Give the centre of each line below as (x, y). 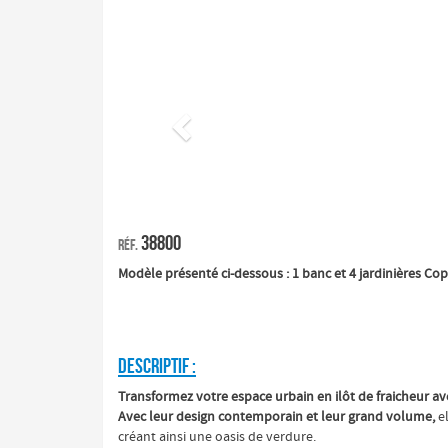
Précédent (222, 33)
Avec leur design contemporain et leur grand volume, (276, 417)
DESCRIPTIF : (157, 365)
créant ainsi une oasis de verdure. (217, 437)
